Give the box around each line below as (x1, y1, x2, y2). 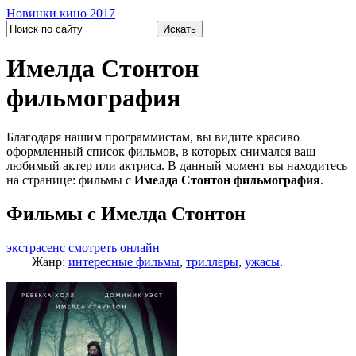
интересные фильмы (68, 254, 180, 269)
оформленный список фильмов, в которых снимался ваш (6, 144, 315, 158)
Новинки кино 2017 (6, 6, 115, 20)
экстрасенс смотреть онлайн (6, 240, 160, 254)
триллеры (186, 254, 238, 269)
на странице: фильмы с (6, 172, 134, 187)
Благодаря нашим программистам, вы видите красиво (6, 130, 300, 144)
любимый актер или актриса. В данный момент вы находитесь (6, 158, 347, 172)
